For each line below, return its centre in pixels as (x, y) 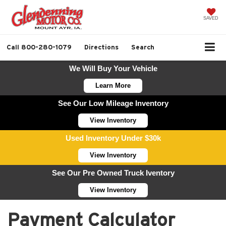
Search (143, 47)
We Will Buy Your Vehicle (113, 68)
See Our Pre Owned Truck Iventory (113, 173)
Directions (101, 47)
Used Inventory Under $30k (113, 138)
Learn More (113, 85)
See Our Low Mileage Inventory (113, 103)
